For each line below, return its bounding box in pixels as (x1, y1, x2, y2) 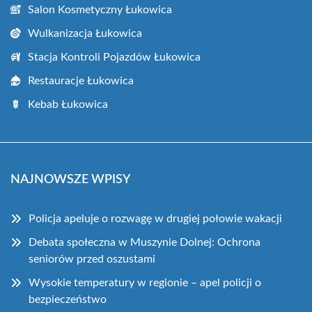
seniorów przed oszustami (29, 253, 155, 265)
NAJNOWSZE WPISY (10, 173, 130, 186)
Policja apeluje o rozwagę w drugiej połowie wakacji (29, 212, 282, 224)
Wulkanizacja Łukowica (28, 27, 142, 39)
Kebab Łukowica (28, 98, 108, 110)
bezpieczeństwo (29, 293, 107, 305)
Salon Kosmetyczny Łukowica (28, 3, 172, 15)
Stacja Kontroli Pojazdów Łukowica (28, 51, 201, 63)
